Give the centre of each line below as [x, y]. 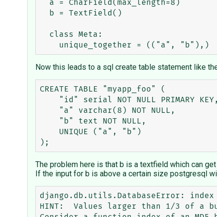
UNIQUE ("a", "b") [49, 132]
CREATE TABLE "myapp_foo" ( [103, 89]
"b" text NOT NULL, [49, 121]
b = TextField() [45, 13]
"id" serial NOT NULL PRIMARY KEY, [49, 100]
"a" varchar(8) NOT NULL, [49, 111]
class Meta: [45, 35]
